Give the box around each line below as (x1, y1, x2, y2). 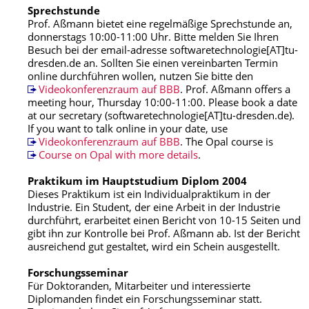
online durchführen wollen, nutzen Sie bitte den (28, 72, 253, 83)
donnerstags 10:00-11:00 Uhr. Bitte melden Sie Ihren (28, 33, 279, 43)
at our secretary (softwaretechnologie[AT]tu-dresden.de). (28, 112, 295, 122)
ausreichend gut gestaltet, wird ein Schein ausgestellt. (28, 243, 280, 253)
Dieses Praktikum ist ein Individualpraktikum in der (28, 190, 270, 201)
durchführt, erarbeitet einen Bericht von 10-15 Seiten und (28, 217, 301, 227)
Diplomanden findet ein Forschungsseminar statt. (28, 295, 262, 306)
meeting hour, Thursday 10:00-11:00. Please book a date (28, 99, 297, 109)
